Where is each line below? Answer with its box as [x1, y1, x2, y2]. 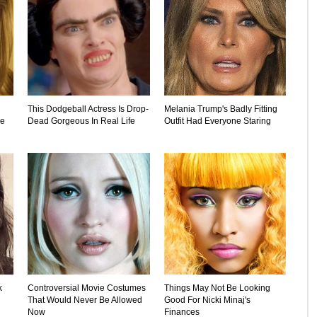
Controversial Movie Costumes [28, 283, 146, 294]
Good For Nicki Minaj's [163, 295, 250, 306]
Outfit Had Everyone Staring [163, 115, 271, 126]
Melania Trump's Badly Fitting [163, 103, 277, 114]
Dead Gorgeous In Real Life [28, 115, 135, 126]
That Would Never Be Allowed [28, 295, 142, 306]
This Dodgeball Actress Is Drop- [28, 103, 149, 114]
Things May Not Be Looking [163, 283, 270, 294]
